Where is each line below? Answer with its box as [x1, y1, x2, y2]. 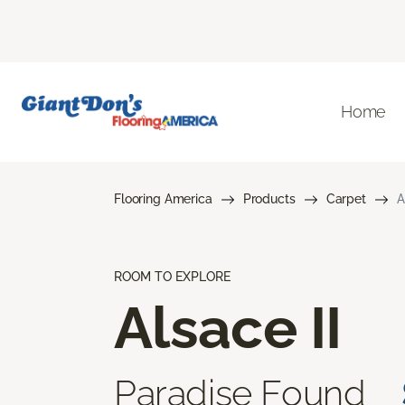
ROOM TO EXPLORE [114, 268, 231, 284]
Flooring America [114, 191, 212, 206]
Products [242, 191, 296, 206]
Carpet [325, 191, 366, 206]
